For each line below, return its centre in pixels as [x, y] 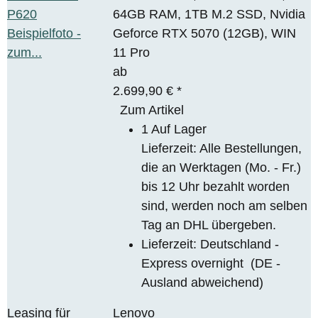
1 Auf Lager [174, 129]
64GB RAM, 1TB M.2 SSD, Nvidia [209, 14]
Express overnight [196, 263]
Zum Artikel [152, 110]
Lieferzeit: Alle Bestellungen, [222, 148]
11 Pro [132, 52]
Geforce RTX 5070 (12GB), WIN [205, 33]
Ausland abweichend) [203, 282]
